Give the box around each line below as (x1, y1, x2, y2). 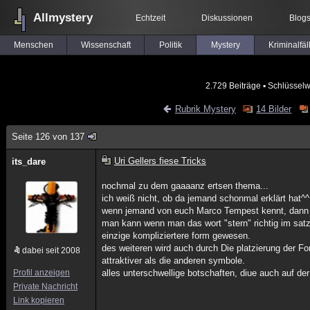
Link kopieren (13, 295, 64, 305)
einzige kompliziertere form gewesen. (102, 230, 251, 241)
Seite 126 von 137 (12, 131, 84, 142)
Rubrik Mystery (174, 104, 236, 114)
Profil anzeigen (13, 268, 70, 277)
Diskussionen (201, 13, 253, 23)
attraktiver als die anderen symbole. (102, 255, 246, 266)
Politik (158, 40, 182, 50)
